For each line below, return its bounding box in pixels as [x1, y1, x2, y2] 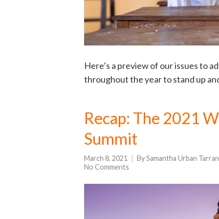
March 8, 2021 [84, 153, 128, 162]
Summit [84, 129, 137, 148]
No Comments [84, 162, 129, 171]
